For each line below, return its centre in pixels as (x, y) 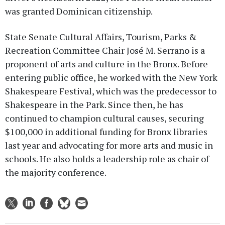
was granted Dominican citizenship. (79, 11)
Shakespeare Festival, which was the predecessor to (111, 91)
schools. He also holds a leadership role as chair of (107, 159)
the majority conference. (56, 173)
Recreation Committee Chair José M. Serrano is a (105, 50)
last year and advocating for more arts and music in (109, 145)
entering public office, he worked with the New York (111, 78)
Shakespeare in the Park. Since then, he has (94, 105)
